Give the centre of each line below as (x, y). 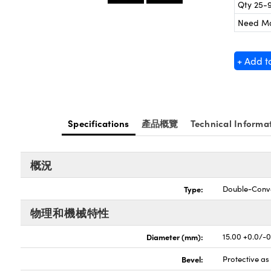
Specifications (99, 123)
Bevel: (193, 259)
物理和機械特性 (70, 213)
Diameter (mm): (175, 237)
